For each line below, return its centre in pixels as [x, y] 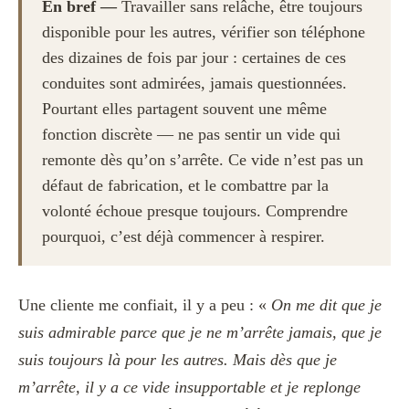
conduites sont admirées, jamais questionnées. [194, 83]
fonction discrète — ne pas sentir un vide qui [191, 134]
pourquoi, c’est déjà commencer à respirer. [184, 236]
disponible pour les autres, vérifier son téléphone [204, 31]
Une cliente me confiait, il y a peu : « [145, 304]
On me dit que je [326, 304]
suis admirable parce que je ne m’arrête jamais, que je [200, 332]
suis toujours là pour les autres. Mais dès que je [178, 359]
